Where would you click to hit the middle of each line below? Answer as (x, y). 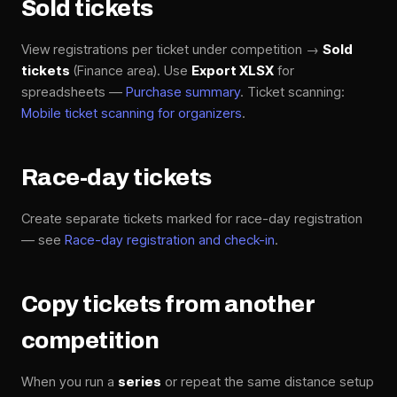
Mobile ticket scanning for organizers (132, 113)
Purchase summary (183, 92)
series (140, 381)
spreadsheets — (74, 92)
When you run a (70, 381)
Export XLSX (233, 70)
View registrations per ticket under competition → (172, 49)
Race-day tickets (119, 177)
